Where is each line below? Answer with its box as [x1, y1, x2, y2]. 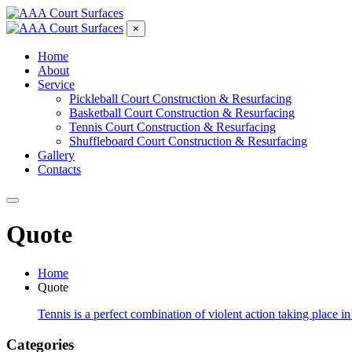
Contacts [38, 163, 81, 176]
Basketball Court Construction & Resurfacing [69, 106, 295, 119]
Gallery [38, 148, 75, 162]
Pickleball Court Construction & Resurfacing [69, 92, 291, 105]
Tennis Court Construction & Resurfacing [69, 120, 276, 134]
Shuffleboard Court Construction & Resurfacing [69, 134, 307, 148]
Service [38, 78, 75, 91]
